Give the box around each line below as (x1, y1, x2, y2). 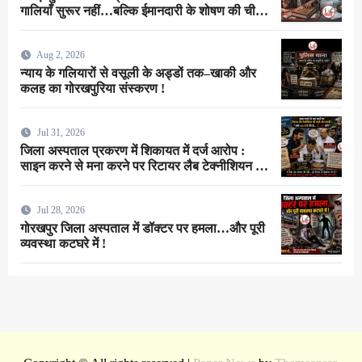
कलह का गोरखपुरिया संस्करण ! (19, 81, 165, 95)
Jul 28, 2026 (36, 204, 85, 216)
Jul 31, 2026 (36, 126, 85, 138)
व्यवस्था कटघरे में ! (19, 236, 106, 250)
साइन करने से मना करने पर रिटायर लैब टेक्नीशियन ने (19, 158, 263, 173)
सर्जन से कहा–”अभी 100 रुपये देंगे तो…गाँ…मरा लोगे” (19, 174, 269, 188)
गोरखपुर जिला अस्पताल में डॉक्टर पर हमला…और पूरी (19, 221, 265, 235)
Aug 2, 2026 (36, 48, 85, 61)
